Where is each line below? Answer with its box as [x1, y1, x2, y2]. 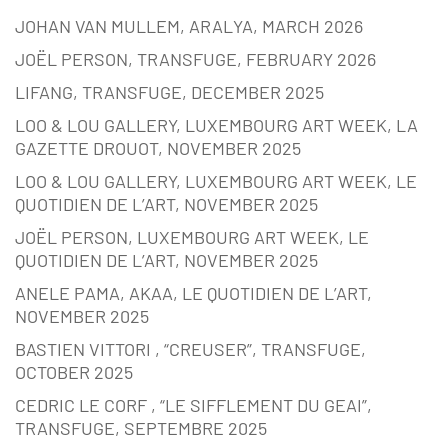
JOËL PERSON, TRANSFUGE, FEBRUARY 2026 [15, 48, 376, 71]
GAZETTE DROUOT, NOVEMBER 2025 [15, 137, 301, 160]
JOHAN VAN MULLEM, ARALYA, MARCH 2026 [15, 15, 363, 38]
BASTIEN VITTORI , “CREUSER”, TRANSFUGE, [15, 338, 366, 361]
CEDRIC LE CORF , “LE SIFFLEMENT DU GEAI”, [15, 394, 372, 417]
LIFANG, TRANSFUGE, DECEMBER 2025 [15, 81, 324, 104]
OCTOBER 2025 [15, 361, 133, 384]
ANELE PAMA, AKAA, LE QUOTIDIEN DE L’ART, [15, 282, 372, 305]
